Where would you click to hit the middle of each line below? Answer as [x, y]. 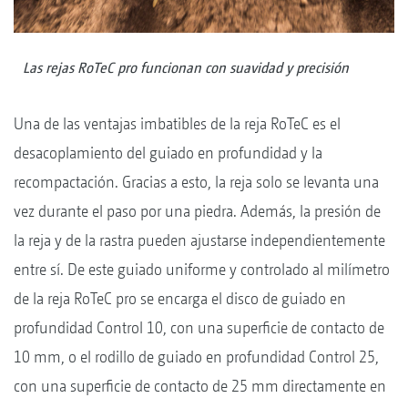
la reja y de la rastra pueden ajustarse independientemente [199, 240]
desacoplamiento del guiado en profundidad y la [168, 153]
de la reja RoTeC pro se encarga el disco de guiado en [180, 299]
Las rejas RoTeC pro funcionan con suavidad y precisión [186, 68]
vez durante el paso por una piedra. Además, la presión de [197, 211]
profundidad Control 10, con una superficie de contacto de [199, 328]
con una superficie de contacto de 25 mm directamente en [200, 386]
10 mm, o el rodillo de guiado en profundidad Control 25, [196, 357]
